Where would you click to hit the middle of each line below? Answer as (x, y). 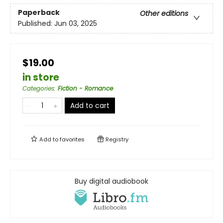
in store (41, 77)
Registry (116, 139)
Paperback (39, 13)
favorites (72, 139)
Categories (38, 88)
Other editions (164, 14)
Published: (36, 24)
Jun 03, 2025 (76, 24)
